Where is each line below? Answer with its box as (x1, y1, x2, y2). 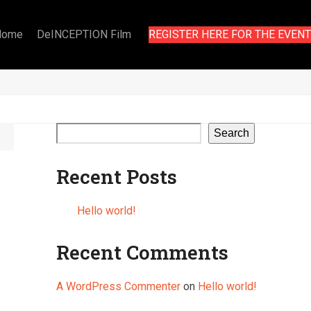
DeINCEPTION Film (37, 28, 131, 41)
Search (213, 127, 249, 139)
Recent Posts (56, 164, 177, 190)
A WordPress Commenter (56, 280, 180, 293)
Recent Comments (56, 239, 228, 265)
